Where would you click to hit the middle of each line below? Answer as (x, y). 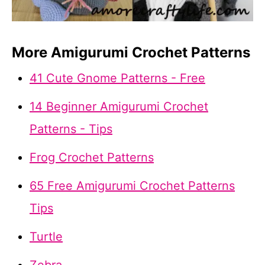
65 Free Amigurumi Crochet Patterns (132, 186)
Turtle (46, 237)
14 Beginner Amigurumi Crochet (119, 107)
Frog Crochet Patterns (92, 158)
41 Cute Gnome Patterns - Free (117, 78)
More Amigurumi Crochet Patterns (131, 53)
